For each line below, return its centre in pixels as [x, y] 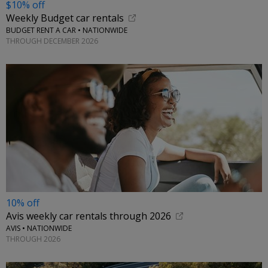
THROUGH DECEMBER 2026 [52, 41]
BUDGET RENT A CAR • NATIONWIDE [67, 31]
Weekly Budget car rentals [65, 18]
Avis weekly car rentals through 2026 [89, 216]
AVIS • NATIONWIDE [39, 229]
